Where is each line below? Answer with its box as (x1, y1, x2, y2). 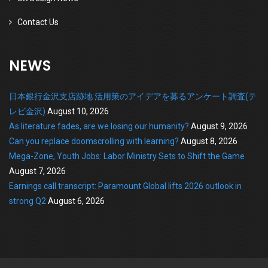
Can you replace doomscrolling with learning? (9, 136, 179, 146)
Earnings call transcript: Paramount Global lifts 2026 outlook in (9, 181, 242, 191)
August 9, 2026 (191, 121, 248, 131)
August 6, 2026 (48, 196, 105, 206)
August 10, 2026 (47, 106, 109, 116)
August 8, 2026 (181, 136, 237, 146)
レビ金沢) (9, 106, 45, 116)
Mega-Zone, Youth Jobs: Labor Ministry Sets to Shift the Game (9, 151, 245, 161)
